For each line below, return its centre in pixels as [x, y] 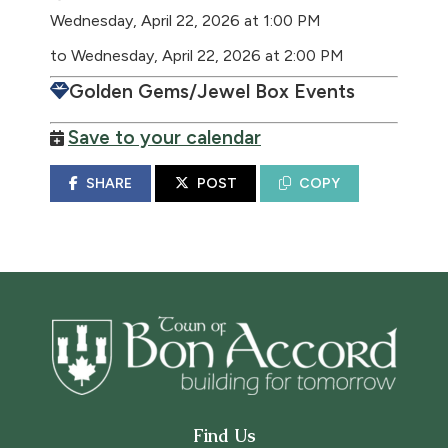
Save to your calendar [164, 137]
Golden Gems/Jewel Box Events [212, 91]
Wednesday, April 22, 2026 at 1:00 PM [185, 20]
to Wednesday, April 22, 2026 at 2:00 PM [197, 55]
